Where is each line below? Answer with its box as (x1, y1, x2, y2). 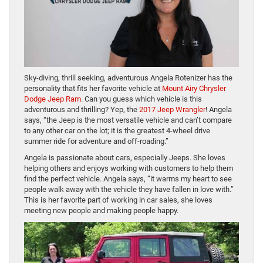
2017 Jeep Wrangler (139, 104, 205, 114)
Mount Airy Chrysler (162, 83, 226, 93)
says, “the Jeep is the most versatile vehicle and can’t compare (24, 115, 232, 124)
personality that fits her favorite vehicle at (24, 83, 162, 93)
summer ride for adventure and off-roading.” (24, 136, 168, 146)
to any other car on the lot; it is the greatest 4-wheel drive (24, 126, 210, 135)
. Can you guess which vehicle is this (81, 94, 202, 103)
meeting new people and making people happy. (24, 205, 178, 215)
